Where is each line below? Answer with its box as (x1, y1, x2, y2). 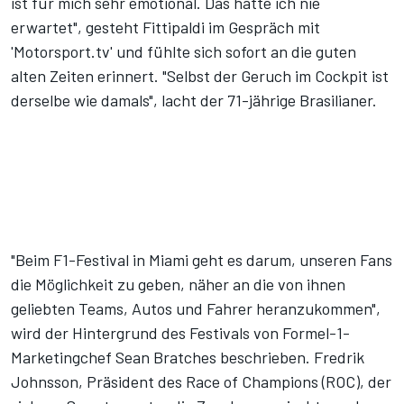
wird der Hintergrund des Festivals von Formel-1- (11, 323, 350, 344)
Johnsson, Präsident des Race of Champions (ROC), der (11, 372, 391, 392)
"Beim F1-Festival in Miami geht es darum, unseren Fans (11, 250, 392, 271)
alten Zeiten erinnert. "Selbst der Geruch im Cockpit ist (11, 66, 389, 87)
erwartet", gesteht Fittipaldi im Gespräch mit (11, 17, 320, 38)
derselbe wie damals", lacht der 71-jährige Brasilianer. (11, 90, 377, 111)
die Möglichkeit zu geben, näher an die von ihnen (11, 274, 345, 295)
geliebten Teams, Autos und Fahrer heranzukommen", (11, 298, 381, 319)
